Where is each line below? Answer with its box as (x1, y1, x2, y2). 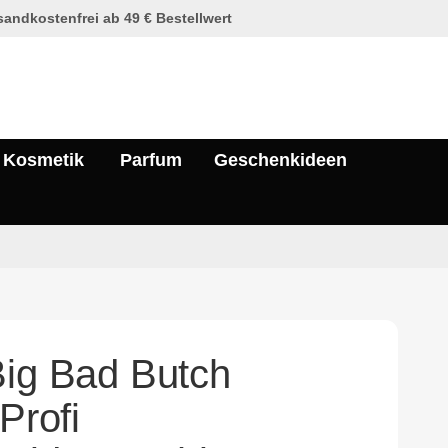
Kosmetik (3, 150, 84, 171)
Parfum (120, 150, 182, 171)
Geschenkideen (214, 150, 347, 171)
